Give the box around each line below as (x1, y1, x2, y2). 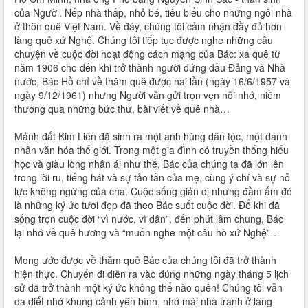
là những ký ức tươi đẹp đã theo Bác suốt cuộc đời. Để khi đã (14, 198, 280, 212)
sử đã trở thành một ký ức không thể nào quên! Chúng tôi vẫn (14, 280, 283, 294)
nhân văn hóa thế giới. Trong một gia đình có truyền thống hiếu (14, 143, 289, 157)
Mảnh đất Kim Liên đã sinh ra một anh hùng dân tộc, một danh (14, 129, 287, 143)
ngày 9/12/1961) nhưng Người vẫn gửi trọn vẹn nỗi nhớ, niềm (14, 88, 281, 102)
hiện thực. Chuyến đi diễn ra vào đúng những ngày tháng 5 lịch (14, 267, 289, 280)
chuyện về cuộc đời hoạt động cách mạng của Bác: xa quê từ (14, 47, 280, 60)
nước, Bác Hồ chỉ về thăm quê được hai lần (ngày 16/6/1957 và (14, 74, 290, 88)
